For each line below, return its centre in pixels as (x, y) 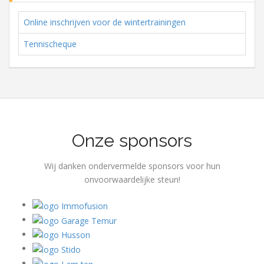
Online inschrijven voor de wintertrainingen (105, 22)
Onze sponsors (132, 141)
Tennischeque (50, 44)
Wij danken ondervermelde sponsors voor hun (132, 166)
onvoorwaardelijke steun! (132, 179)
